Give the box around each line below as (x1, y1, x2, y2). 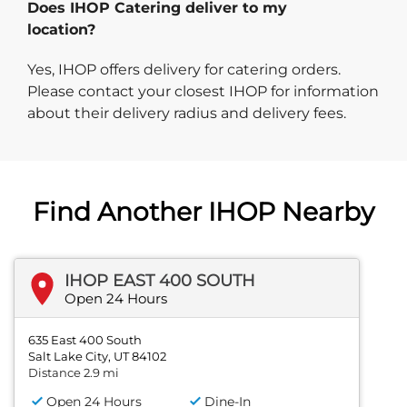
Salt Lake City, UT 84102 (28, 349, 166, 364)
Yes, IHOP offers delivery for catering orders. (27, 61, 341, 79)
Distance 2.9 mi (28, 365, 119, 381)
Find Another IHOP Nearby (33, 196, 374, 228)
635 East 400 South (28, 333, 142, 348)
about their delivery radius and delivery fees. (27, 104, 346, 123)
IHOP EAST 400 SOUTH (65, 271, 255, 292)
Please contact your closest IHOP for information (27, 83, 379, 101)
